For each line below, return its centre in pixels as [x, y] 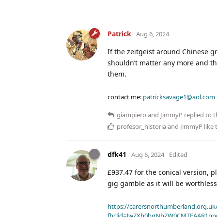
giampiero [132, 115]
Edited [178, 155]
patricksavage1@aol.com [179, 97]
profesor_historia [141, 127]
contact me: [125, 97]
